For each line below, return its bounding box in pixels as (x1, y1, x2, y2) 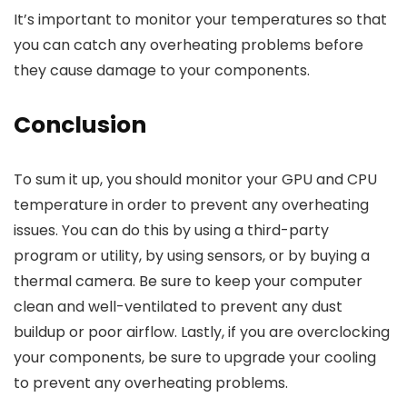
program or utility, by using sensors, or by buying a (14, 245, 370, 267)
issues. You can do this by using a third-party (14, 220, 329, 242)
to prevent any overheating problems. (14, 372, 288, 394)
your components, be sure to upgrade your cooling (14, 347, 376, 369)
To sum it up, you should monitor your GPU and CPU (14, 169, 377, 191)
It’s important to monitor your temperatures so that (14, 9, 387, 31)
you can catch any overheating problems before (14, 35, 363, 56)
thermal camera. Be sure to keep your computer (14, 271, 362, 293)
